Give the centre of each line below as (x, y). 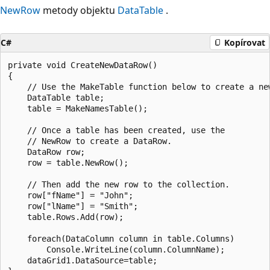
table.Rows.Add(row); (66, 217)
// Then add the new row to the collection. (119, 184)
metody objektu (79, 10)
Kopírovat (245, 42)
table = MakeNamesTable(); (78, 108)
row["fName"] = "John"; (71, 195)
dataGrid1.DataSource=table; (83, 260)
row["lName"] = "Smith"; (73, 206)
